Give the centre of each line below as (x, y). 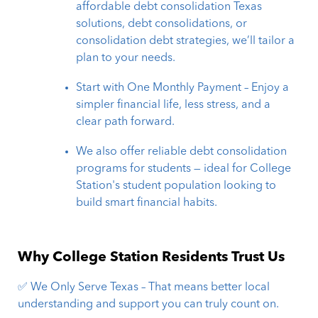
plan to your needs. (126, 59)
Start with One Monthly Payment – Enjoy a (183, 88)
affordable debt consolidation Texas (169, 7)
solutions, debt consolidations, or (162, 24)
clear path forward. (126, 122)
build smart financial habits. (147, 203)
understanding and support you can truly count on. (149, 305)
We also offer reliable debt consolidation (182, 152)
